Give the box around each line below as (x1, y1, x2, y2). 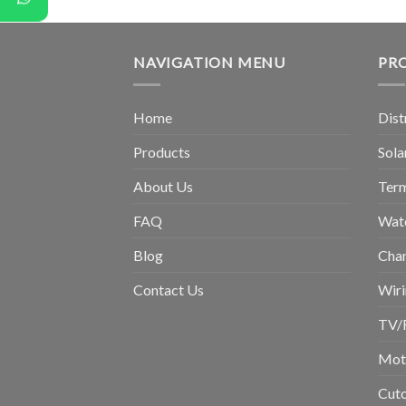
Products (133, 143, 190, 160)
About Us (133, 178, 193, 195)
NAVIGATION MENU (133, 53, 285, 72)
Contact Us (133, 281, 204, 298)
